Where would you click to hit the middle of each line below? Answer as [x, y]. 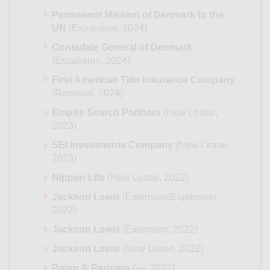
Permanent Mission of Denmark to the [138, 15]
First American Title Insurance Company [143, 80]
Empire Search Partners [106, 113]
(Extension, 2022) [159, 230]
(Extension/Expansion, [169, 197]
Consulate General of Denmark [122, 48]
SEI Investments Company [112, 145]
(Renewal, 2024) [87, 93]
